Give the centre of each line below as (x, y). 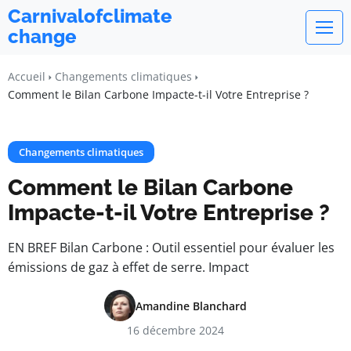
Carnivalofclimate (90, 16)
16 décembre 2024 (175, 330)
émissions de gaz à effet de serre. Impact (128, 267)
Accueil (27, 76)
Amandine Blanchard (191, 306)
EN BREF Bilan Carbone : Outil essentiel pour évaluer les (171, 248)
